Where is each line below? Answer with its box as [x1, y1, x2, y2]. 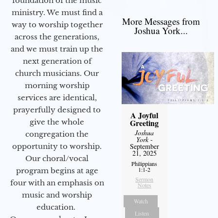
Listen [135, 209, 149, 217]
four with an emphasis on [10, 178, 104, 187]
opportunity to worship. [12, 141, 102, 151]
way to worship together [11, 19, 103, 29]
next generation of [22, 56, 91, 66]
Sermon [135, 175, 154, 183]
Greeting [130, 117, 159, 128]
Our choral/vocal [25, 153, 89, 163]
